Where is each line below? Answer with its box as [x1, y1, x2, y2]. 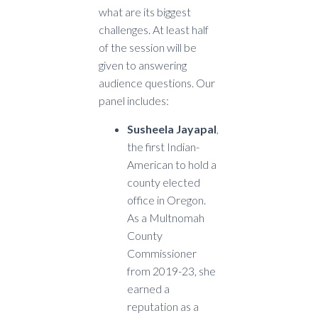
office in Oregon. [127, 193, 206, 207]
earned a [127, 282, 170, 296]
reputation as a [127, 300, 199, 314]
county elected [127, 175, 200, 190]
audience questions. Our [99, 76, 215, 90]
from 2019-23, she [127, 264, 216, 278]
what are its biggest [99, 5, 191, 19]
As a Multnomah [127, 211, 204, 225]
